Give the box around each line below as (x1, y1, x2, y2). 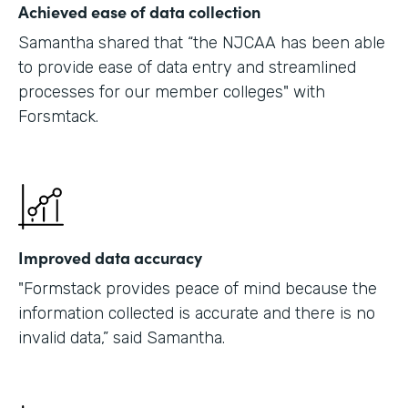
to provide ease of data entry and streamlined (18, 56, 356, 77)
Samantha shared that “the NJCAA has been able (18, 32, 385, 53)
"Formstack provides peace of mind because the (18, 278, 377, 299)
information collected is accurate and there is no (18, 302, 375, 323)
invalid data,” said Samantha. (18, 327, 225, 348)
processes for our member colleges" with (18, 81, 325, 102)
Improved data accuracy (18, 245, 202, 269)
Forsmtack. (18, 106, 98, 127)
